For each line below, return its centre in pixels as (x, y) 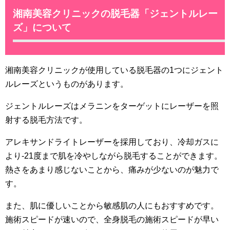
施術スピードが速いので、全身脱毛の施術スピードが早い (112, 219)
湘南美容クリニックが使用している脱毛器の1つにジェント (114, 70)
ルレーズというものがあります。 (67, 84)
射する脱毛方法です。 (46, 120)
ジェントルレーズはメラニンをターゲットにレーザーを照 (112, 106)
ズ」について (42, 27)
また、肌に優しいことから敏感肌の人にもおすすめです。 (112, 205)
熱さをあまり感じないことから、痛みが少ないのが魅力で (112, 169)
